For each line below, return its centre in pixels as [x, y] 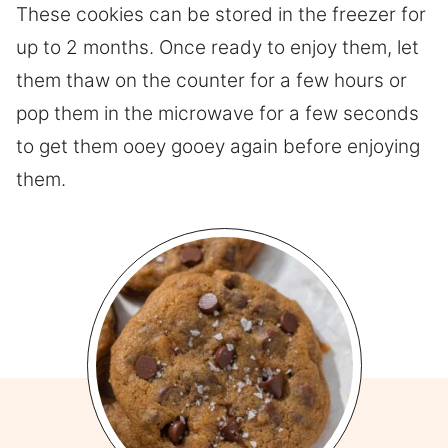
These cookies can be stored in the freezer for [221, 15]
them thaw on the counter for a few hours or [211, 81]
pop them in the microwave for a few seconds [217, 114]
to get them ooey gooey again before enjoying [218, 147]
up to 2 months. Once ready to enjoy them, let [217, 48]
